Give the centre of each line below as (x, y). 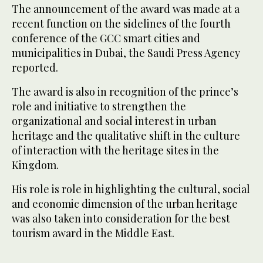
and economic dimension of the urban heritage (125, 204)
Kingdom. (35, 165)
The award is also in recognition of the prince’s (125, 92)
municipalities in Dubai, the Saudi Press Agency (126, 53)
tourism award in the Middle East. (93, 233)
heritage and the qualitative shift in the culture (126, 136)
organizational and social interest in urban (114, 121)
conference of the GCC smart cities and (106, 38)
